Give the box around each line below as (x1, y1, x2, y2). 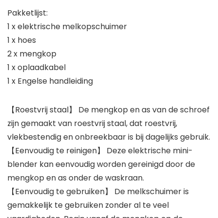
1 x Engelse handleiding (7, 75, 93, 87)
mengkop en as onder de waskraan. (7, 172, 144, 184)
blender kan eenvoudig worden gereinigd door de (7, 159, 195, 170)
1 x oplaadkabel (7, 62, 66, 73)
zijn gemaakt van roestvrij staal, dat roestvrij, (7, 118, 177, 129)
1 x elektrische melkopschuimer (7, 21, 127, 33)
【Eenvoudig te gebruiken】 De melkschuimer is (7, 186, 189, 198)
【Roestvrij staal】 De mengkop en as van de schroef (7, 104, 210, 116)
